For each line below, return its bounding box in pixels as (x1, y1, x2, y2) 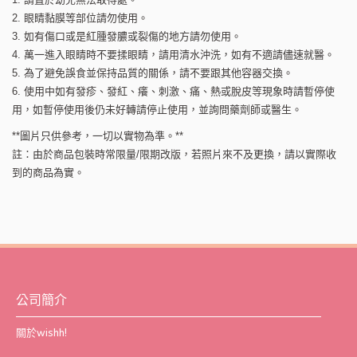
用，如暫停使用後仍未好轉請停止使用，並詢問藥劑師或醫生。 (12, 103, 302, 116)
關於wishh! (16, 326, 67, 339)
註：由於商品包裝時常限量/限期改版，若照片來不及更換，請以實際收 (12, 147, 336, 160)
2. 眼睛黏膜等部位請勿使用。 (12, 11, 148, 24)
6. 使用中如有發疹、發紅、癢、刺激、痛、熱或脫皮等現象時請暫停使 (12, 84, 335, 97)
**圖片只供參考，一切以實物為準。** (12, 129, 183, 142)
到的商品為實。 (12, 166, 84, 178)
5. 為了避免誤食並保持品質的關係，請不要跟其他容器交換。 (12, 66, 293, 79)
